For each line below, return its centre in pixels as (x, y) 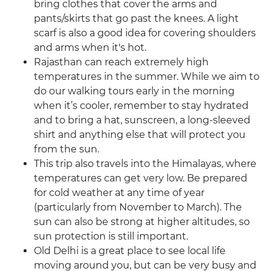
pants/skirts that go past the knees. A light (136, 19)
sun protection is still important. (111, 237)
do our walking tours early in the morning (134, 91)
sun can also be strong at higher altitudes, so (142, 222)
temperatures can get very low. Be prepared (141, 178)
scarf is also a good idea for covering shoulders (145, 33)
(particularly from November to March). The (138, 207)
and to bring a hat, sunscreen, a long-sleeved (142, 120)
